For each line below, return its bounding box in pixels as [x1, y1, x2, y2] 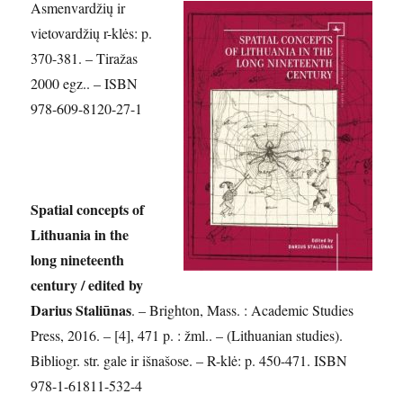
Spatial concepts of [31, 198, 145, 219]
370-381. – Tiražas [31, 48, 139, 67]
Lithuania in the [31, 223, 130, 245]
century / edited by [31, 273, 144, 295]
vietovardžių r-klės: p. [31, 22, 153, 42]
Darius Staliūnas [31, 299, 132, 320]
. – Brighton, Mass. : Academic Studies [131, 300, 354, 319]
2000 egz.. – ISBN [31, 73, 139, 93]
